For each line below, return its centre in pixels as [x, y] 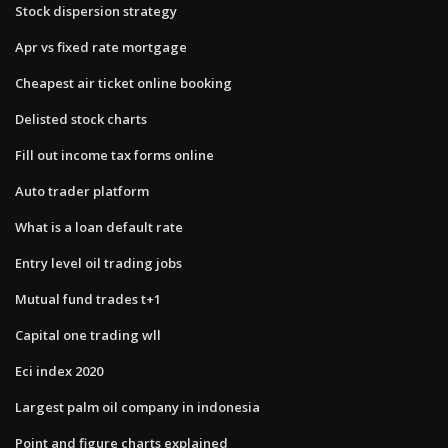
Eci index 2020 [59, 370]
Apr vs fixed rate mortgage [101, 46]
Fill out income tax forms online [114, 154]
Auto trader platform [82, 190]
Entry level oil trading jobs [98, 262]
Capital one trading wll [88, 334]
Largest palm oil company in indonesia [137, 406]
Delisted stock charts [81, 118]
